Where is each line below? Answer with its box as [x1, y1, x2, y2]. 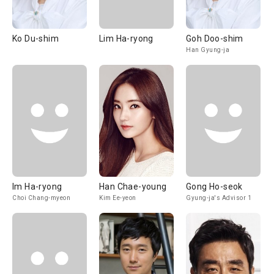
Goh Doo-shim [186, 34, 243, 43]
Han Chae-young [99, 182, 167, 191]
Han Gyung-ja [186, 46, 229, 53]
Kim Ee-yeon [99, 194, 136, 201]
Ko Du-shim [12, 34, 59, 43]
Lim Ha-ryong [99, 34, 154, 43]
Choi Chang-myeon [12, 194, 70, 201]
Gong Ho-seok [186, 182, 243, 191]
